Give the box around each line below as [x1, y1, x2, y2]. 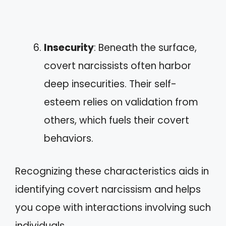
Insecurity [44, 41, 94, 54]
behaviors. [44, 132, 93, 145]
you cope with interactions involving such [15, 200, 211, 214]
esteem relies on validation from [44, 95, 198, 109]
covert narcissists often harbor [44, 59, 191, 73]
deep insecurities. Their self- [44, 77, 177, 91]
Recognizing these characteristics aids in [15, 164, 209, 178]
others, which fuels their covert [44, 114, 189, 127]
